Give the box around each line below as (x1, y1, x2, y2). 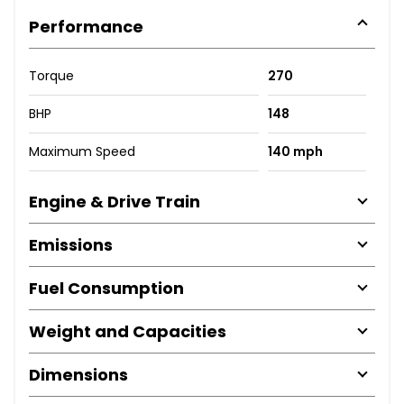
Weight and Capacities (29, 319, 226, 343)
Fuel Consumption (29, 276, 184, 299)
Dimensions (29, 363, 128, 386)
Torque (29, 66, 74, 85)
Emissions (29, 233, 113, 256)
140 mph (267, 142, 323, 161)
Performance (29, 14, 143, 38)
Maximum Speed (29, 142, 135, 161)
